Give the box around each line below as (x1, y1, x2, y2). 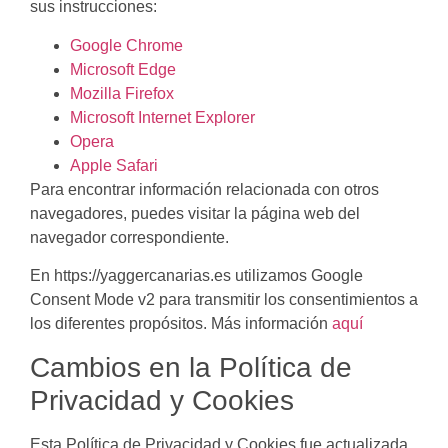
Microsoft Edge (70, 60, 176, 78)
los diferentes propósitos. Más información (30, 315, 332, 333)
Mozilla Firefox (70, 84, 174, 102)
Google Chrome (70, 36, 183, 54)
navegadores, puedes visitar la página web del (30, 204, 360, 222)
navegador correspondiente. (30, 228, 229, 246)
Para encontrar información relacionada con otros (30, 180, 379, 198)
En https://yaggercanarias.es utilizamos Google (30, 267, 363, 285)
